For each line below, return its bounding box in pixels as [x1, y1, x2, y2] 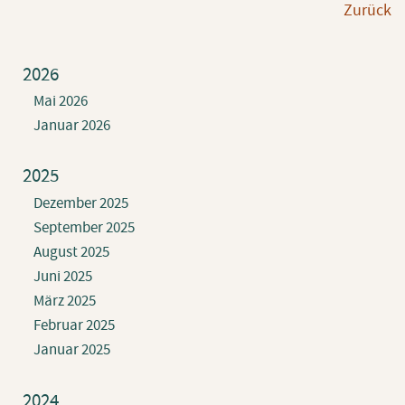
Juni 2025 [33, 266, 92, 287]
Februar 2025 [33, 315, 115, 335]
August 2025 [33, 241, 109, 262]
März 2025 [33, 290, 96, 311]
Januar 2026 [33, 115, 110, 136]
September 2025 [33, 217, 135, 238]
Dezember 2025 [33, 193, 128, 213]
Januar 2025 [33, 339, 110, 360]
